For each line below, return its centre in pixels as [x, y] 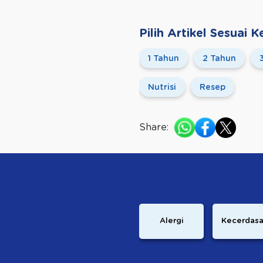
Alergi [171, 221]
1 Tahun [163, 58]
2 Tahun [219, 58]
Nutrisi [162, 87]
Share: [154, 127]
